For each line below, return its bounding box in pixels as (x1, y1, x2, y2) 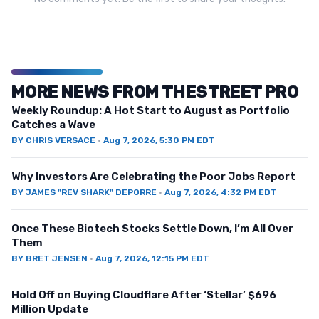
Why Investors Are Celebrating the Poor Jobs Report (11, 170, 296, 184)
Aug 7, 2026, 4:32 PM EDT (164, 187, 277, 198)
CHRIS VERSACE (26, 135, 95, 146)
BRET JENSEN (26, 253, 88, 264)
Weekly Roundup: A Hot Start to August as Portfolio (11, 104, 290, 117)
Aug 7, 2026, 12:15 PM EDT (95, 253, 209, 264)
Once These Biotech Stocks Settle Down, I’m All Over (11, 222, 293, 236)
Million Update (11, 303, 88, 316)
